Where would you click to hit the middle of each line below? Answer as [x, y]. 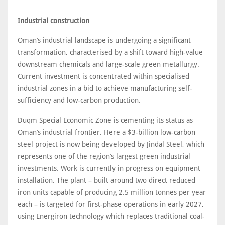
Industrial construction [53, 21]
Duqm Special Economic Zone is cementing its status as [105, 120]
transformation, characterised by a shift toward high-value [110, 52]
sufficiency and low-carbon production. [79, 101]
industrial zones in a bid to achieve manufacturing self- [105, 89]
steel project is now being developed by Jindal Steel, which [111, 144]
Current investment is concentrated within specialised [103, 77]
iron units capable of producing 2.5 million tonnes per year [112, 193]
